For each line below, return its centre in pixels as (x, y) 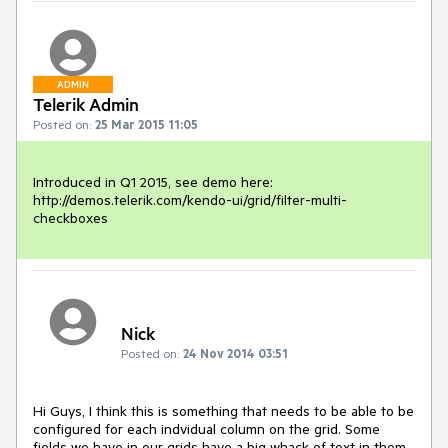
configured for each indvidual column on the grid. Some (206, 429)
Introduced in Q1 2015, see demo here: (153, 181)
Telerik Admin (86, 103)
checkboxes (70, 217)
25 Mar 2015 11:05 (146, 123)
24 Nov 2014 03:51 (235, 353)
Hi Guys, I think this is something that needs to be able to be (223, 411)
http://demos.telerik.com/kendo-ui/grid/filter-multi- (190, 199)
